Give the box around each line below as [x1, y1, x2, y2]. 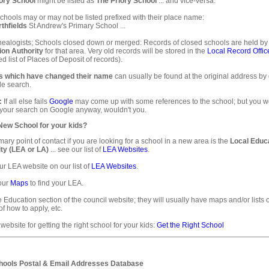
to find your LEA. [28, 179, 83, 187]
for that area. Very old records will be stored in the [43, 47, 207, 55]
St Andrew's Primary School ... [29, 22, 125, 30]
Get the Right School [157, 221, 224, 229]
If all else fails [2, 97, 49, 106]
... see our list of [49, 145, 103, 154]
